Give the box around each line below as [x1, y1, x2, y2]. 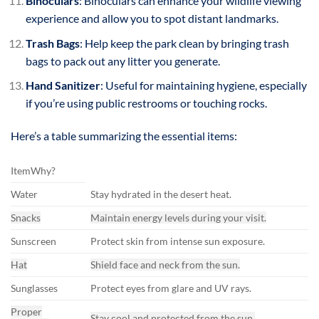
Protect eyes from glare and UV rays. [90, 281, 252, 294]
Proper [11, 305, 42, 318]
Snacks [11, 211, 41, 224]
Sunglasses [11, 281, 58, 294]
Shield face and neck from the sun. [90, 258, 241, 271]
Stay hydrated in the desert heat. [90, 187, 232, 200]
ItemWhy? [11, 164, 56, 177]
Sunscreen [11, 234, 56, 247]
